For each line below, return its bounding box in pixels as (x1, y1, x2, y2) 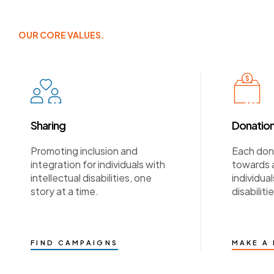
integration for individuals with (31, 157, 165, 171)
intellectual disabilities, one (31, 171, 152, 184)
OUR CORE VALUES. (18, 29, 105, 40)
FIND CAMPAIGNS (31, 238, 119, 246)
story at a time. (31, 184, 98, 198)
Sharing (31, 117, 65, 132)
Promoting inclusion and (31, 144, 138, 157)
